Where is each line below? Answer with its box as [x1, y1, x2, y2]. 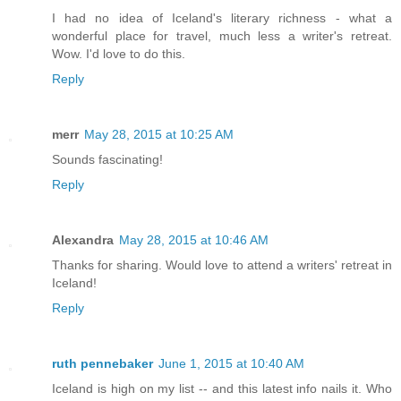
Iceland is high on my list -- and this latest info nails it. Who [52, 381, 392, 397]
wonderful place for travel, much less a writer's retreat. [52, 29, 392, 44]
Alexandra [52, 233, 114, 248]
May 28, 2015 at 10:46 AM [119, 233, 269, 248]
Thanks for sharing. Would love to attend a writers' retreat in [52, 258, 392, 273]
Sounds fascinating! [52, 152, 163, 167]
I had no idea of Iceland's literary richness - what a [52, 11, 392, 26]
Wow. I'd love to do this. [52, 47, 185, 62]
